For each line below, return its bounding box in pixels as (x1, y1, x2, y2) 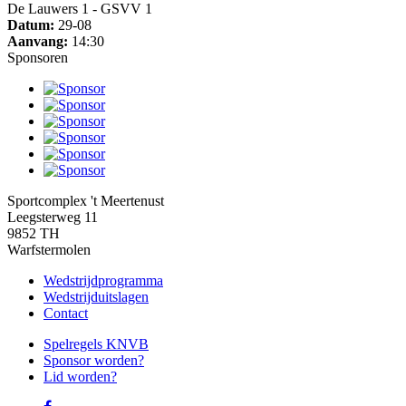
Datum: (7, 16, 54, 33)
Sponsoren (7, 49, 68, 65)
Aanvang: (7, 33, 68, 49)
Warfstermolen (7, 241, 91, 257)
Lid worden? (43, 368, 117, 384)
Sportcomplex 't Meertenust (7, 192, 164, 208)
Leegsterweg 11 (7, 208, 98, 225)
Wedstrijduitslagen (43, 288, 149, 304)
